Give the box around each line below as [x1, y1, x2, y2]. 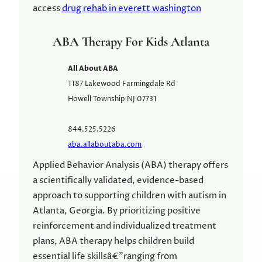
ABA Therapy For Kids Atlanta [53, 34, 209, 50]
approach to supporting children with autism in [33, 189, 226, 202]
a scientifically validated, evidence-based [33, 174, 204, 187]
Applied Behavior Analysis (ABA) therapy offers [33, 159, 228, 172]
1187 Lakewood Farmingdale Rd [68, 79, 176, 89]
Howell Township [68, 94, 126, 105]
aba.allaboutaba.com [68, 140, 142, 150]
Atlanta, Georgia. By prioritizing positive [33, 205, 201, 218]
